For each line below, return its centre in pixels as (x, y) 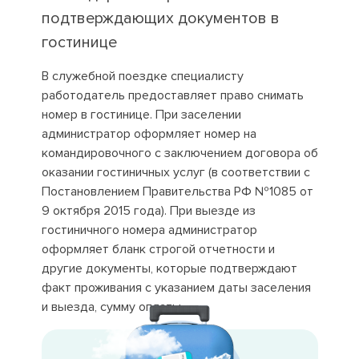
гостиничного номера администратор (149, 230)
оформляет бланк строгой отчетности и (158, 249)
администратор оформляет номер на (149, 134)
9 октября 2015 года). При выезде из (148, 211)
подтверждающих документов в (160, 18)
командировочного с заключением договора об (179, 153)
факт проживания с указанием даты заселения (176, 288)
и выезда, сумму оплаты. (112, 307)
